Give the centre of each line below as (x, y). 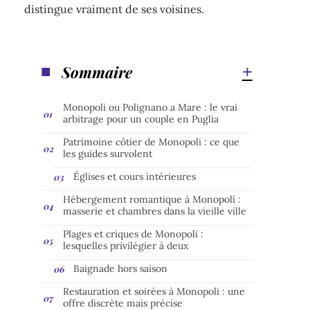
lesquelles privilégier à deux (126, 245)
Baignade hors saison (121, 268)
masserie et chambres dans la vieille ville (155, 211)
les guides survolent (108, 153)
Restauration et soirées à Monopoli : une (154, 291)
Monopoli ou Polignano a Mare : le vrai (151, 107)
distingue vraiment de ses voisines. (115, 9)
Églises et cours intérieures (135, 176)
